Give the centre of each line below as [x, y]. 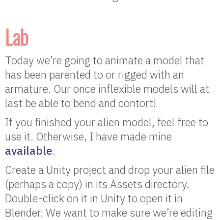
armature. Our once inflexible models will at [107, 89]
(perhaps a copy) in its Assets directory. [97, 184]
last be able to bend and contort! [81, 103]
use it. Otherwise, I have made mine [88, 137]
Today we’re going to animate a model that [105, 60]
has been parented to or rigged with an [95, 75]
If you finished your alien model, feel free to [107, 122]
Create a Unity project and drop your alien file [110, 170]
